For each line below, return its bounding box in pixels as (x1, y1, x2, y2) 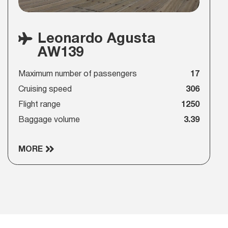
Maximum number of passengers (18, 71, 137, 78)
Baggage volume (18, 117, 80, 124)
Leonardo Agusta (37, 32, 156, 45)
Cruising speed (18, 86, 72, 94)
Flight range (18, 101, 61, 109)
